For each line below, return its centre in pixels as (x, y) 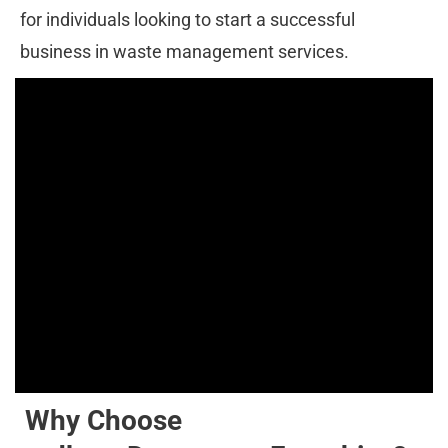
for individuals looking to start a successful (189, 20)
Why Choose (107, 421)
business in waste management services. (184, 52)
